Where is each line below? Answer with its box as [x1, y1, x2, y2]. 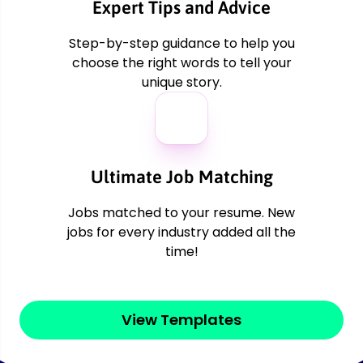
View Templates [122, 310, 241, 330]
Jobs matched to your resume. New [68, 203, 295, 222]
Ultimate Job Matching [90, 166, 273, 187]
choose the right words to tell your [71, 53, 292, 72]
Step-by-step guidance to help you [68, 34, 295, 53]
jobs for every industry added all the [67, 223, 296, 241]
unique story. [141, 73, 222, 92]
